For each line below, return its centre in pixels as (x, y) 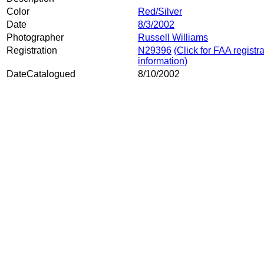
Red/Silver (160, 11)
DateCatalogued (41, 74)
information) (163, 61)
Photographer (35, 37)
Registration (32, 50)
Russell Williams (173, 37)
